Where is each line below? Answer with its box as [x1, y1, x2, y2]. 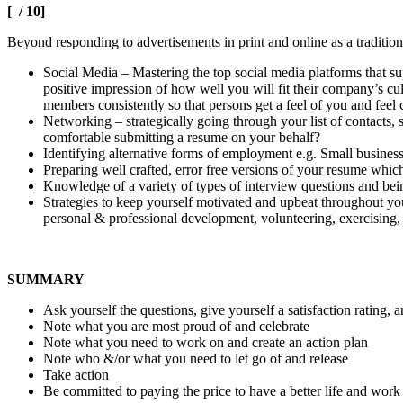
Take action [43, 366, 109, 382]
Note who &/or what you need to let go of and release [43, 350, 348, 366]
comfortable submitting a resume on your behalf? [43, 129, 320, 145]
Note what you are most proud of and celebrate [43, 318, 309, 334]
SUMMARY [7, 271, 85, 287]
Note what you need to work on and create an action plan [43, 334, 368, 350]
